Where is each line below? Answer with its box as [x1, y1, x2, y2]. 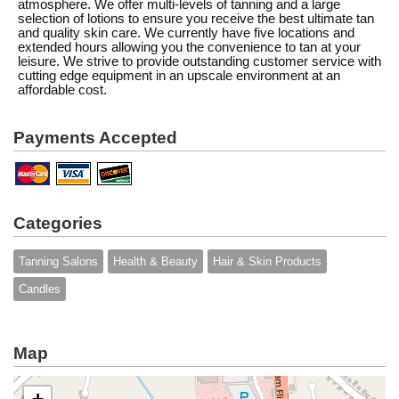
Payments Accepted [13, 128, 177, 147]
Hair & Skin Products [213, 255, 322, 268]
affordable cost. [18, 83, 107, 97]
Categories [13, 214, 102, 232]
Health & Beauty [113, 255, 198, 268]
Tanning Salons [19, 255, 98, 268]
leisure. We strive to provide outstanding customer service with [18, 54, 381, 69]
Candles [19, 282, 61, 296]
